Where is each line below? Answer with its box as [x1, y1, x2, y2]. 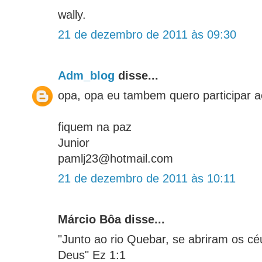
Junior [58, 136, 89, 150]
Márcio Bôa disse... [58, 213, 165, 226]
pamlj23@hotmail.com [58, 152, 173, 166]
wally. [58, 8, 86, 22]
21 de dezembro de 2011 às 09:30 [58, 28, 236, 42]
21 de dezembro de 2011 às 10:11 [58, 172, 236, 185]
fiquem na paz [58, 120, 132, 134]
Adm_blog [58, 69, 115, 82]
